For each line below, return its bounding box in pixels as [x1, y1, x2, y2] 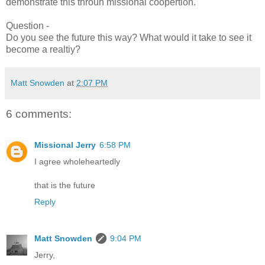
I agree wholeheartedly [34, 156, 120, 166]
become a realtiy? [6, 44, 80, 55]
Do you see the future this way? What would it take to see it [6, 33, 251, 43]
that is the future [34, 180, 95, 190]
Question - [6, 21, 49, 31]
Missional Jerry [34, 140, 96, 150]
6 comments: [6, 108, 72, 121]
